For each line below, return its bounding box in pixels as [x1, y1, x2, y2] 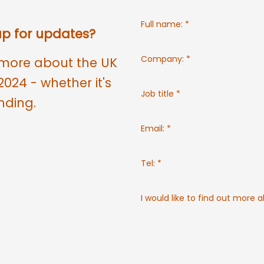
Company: [141, 52, 184, 65]
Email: [141, 122, 164, 134]
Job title [141, 87, 174, 100]
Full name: [141, 18, 183, 30]
